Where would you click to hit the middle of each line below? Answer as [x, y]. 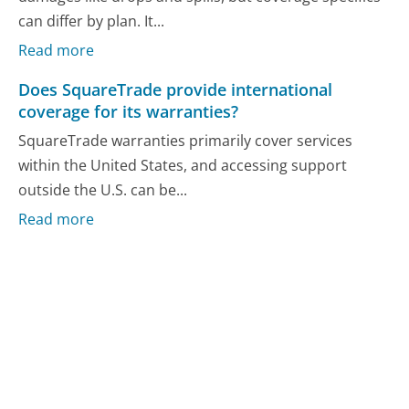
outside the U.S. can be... [103, 189]
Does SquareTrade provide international [176, 90]
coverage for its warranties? [129, 112]
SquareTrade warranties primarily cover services [186, 140]
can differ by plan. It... [92, 21]
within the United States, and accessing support [183, 165]
